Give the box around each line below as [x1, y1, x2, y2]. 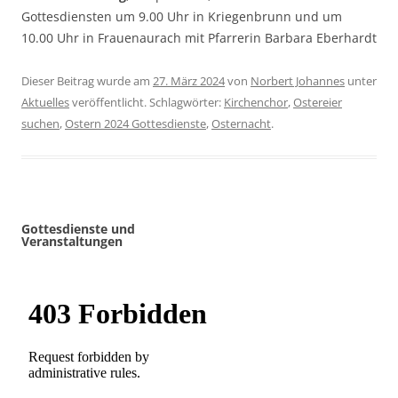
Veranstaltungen [21, 233, 123, 251]
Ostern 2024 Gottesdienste [65, 115, 206, 132]
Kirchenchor [224, 94, 288, 111]
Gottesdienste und [21, 220, 135, 238]
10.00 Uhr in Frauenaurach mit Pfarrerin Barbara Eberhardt [21, 29, 377, 47]
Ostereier [293, 94, 342, 111]
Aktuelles [21, 94, 69, 111]
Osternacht [211, 115, 271, 132]
